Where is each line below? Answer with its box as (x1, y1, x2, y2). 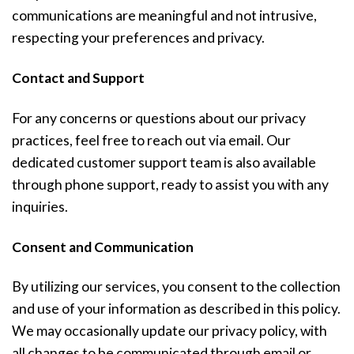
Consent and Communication (12, 238, 194, 255)
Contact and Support (12, 69, 145, 86)
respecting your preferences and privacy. (12, 28, 265, 46)
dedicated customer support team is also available (12, 153, 316, 171)
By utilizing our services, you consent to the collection (12, 278, 341, 296)
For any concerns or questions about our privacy (12, 109, 306, 126)
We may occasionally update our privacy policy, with (12, 322, 327, 340)
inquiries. (12, 198, 68, 215)
